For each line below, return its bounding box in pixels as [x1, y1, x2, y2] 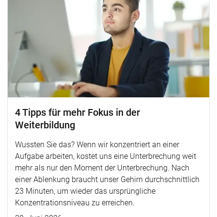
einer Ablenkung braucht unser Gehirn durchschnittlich [15, 175, 200, 184]
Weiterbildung [15, 119, 75, 131]
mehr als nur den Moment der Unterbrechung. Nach [15, 163, 189, 172]
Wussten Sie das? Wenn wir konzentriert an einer [15, 140, 179, 149]
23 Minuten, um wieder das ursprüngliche [15, 186, 155, 196]
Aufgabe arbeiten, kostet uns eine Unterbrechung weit [15, 152, 196, 161]
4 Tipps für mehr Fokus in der [15, 107, 140, 118]
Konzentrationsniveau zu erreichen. [15, 198, 135, 207]
